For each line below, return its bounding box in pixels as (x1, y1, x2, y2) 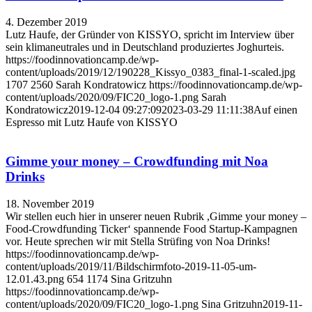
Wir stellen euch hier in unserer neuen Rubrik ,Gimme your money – (6, 210, 306, 223)
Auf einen (253, 103, 297, 116)
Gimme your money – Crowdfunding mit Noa (6, 154, 268, 169)
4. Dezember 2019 (6, 15, 87, 28)
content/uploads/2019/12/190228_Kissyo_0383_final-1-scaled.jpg (6, 65, 295, 78)
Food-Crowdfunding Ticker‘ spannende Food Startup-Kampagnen (6, 223, 297, 235)
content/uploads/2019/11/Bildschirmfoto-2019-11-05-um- (6, 260, 256, 273)
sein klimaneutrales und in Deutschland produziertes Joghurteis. (6, 40, 284, 53)
